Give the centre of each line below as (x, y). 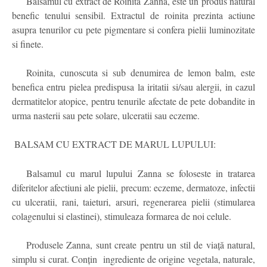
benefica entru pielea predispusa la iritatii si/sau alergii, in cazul (133, 87)
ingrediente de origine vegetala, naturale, (179, 259)
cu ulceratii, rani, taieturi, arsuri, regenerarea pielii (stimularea (133, 202)
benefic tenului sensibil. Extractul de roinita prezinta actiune (133, 15)
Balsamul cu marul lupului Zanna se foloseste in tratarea (141, 173)
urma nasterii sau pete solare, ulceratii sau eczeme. (106, 116)
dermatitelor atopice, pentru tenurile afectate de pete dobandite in (133, 101)
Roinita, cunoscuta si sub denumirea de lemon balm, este (141, 73)
